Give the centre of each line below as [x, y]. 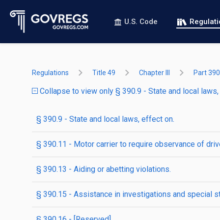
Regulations [50, 73]
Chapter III [154, 73]
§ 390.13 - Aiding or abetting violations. [104, 169]
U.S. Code [141, 22]
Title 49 [104, 73]
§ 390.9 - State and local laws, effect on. [105, 119]
